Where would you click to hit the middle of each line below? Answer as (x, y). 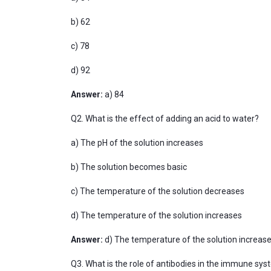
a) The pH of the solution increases (138, 143)
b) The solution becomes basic (130, 167)
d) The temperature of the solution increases (157, 215)
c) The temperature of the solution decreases (158, 191)
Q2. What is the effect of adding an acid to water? (166, 119)
